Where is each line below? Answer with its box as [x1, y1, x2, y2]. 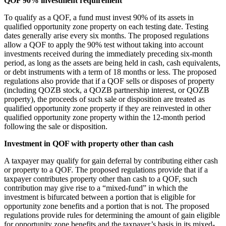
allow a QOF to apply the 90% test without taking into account [4, 40, 203, 49]
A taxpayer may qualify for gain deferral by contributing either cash [4, 156, 218, 165]
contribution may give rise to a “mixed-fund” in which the [4, 183, 188, 192]
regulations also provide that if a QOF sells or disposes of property [4, 76, 214, 85]
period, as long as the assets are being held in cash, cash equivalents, [4, 58, 220, 67]
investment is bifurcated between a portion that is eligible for [4, 192, 195, 201]
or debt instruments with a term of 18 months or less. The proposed [4, 67, 216, 76]
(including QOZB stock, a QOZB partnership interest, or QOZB [4, 85, 209, 94]
